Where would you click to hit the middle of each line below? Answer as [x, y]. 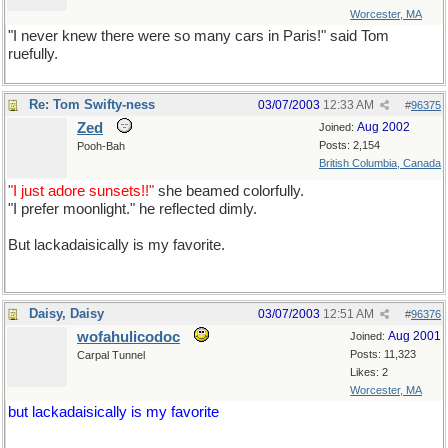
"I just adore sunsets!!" [81, 191]
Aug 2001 [414, 336]
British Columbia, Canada [380, 163]
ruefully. [35, 54]
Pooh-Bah [101, 146]
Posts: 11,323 [383, 354]
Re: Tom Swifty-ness [92, 104]
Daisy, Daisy [66, 313]
